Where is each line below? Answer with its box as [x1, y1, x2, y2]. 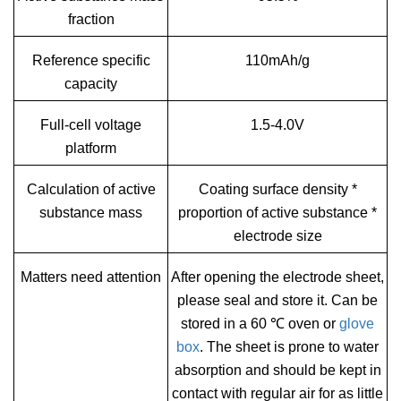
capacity [64, 76, 117, 91]
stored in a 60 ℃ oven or [181, 316, 339, 331]
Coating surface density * [198, 182, 357, 197]
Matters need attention [21, 269, 161, 285]
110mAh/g [245, 53, 310, 68]
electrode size [233, 228, 322, 243]
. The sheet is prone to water [200, 339, 379, 354]
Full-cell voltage [40, 117, 141, 132]
